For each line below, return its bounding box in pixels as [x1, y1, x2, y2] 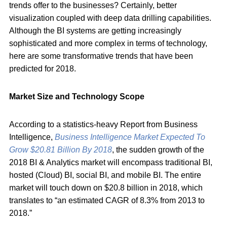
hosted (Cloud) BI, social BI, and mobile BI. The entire [9, 170, 201, 179]
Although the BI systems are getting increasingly [9, 26, 181, 35]
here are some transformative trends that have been [9, 51, 193, 60]
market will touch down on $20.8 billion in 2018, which [9, 183, 203, 192]
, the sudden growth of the [112, 145, 204, 154]
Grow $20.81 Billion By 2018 [9, 145, 112, 154]
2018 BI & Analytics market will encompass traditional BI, [9, 158, 212, 167]
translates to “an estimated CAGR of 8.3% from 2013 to [9, 196, 205, 205]
